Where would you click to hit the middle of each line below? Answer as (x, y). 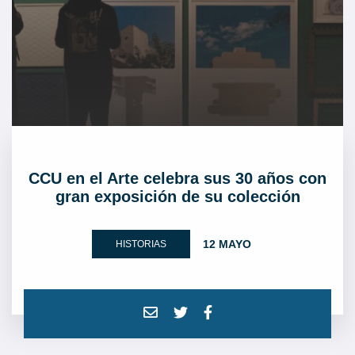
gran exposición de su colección (177, 197)
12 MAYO (227, 244)
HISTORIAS (141, 244)
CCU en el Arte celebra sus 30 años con (177, 178)
